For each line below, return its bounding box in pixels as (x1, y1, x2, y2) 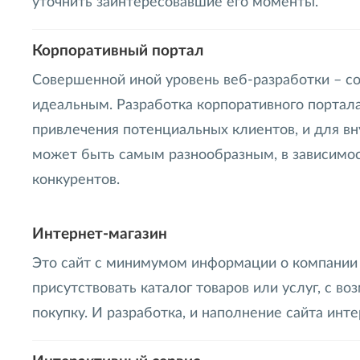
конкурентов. (32, 173, 120, 187)
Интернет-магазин (32, 226, 167, 242)
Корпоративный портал (32, 43, 203, 59)
